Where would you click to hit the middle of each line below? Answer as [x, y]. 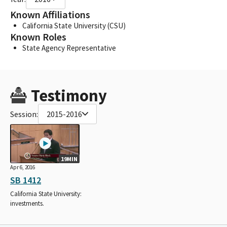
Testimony [69, 95]
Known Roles [38, 37]
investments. [27, 203]
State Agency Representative [69, 48]
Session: [24, 114]
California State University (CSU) [74, 25]
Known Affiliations [50, 14]
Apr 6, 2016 [23, 167]
